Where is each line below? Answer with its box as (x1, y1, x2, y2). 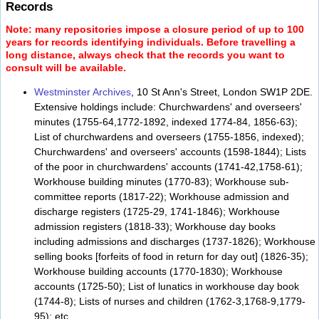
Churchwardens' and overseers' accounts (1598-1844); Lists (34, 145, 306, 157)
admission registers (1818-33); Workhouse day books (34, 220, 276, 232)
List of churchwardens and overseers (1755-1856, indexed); (34, 130, 304, 142)
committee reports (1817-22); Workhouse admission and (34, 190, 289, 202)
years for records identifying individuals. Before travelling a (6, 36, 296, 48)
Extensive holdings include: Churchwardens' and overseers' (34, 100, 302, 113)
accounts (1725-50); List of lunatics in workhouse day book (34, 280, 299, 292)
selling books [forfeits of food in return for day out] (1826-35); (34, 250, 308, 262)
